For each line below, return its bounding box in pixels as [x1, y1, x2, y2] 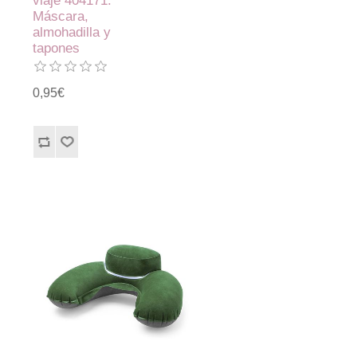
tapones [33, 41, 80, 57]
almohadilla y [33, 25, 112, 41]
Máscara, [33, 9, 89, 25]
